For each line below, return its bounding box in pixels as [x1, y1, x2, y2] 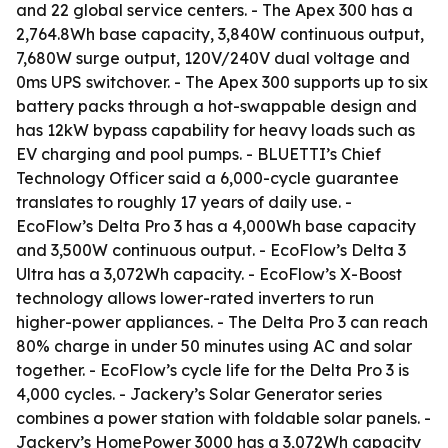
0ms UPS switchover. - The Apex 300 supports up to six [16, 72, 428, 92]
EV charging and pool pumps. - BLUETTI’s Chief [16, 144, 381, 164]
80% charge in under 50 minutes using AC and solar [16, 336, 412, 356]
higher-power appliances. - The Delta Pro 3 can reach [16, 312, 428, 332]
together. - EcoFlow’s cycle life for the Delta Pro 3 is [16, 360, 409, 380]
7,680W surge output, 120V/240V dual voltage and [16, 48, 410, 68]
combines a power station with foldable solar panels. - [16, 408, 431, 428]
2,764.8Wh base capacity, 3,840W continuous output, [16, 24, 424, 44]
